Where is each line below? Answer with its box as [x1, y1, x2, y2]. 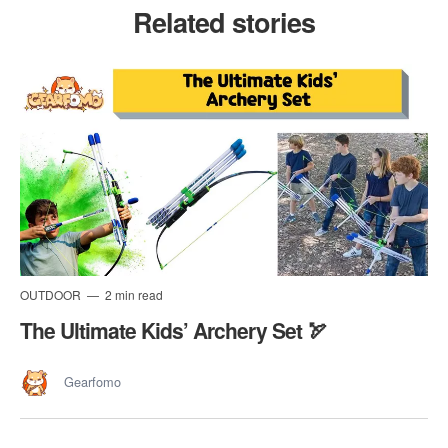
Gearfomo [64, 372, 121, 392]
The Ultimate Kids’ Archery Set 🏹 [20, 315, 327, 346]
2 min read [102, 286, 163, 304]
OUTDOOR [20, 286, 84, 304]
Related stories [133, 2, 315, 41]
